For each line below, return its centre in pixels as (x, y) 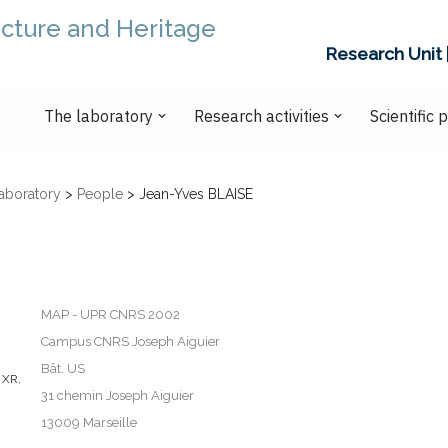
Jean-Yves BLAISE (196, 194)
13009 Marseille (89, 423)
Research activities (261, 116)
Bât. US (63, 369)
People (100, 194)
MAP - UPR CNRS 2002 (110, 315)
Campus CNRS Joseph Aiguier (130, 342)
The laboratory (98, 116)
